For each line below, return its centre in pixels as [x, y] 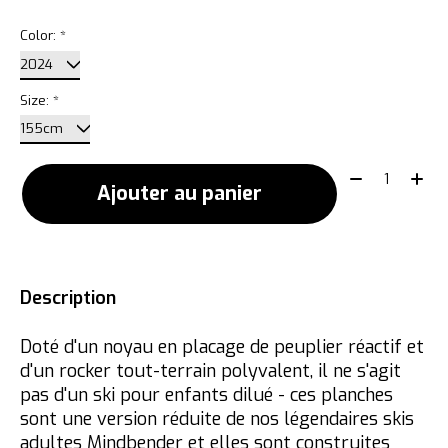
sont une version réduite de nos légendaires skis [217, 419]
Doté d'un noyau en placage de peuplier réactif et [222, 347]
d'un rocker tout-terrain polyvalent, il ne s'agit [210, 371]
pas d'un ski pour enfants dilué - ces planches [206, 395]
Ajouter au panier [179, 194]
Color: [40, 36]
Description [68, 298]
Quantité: [377, 175]
